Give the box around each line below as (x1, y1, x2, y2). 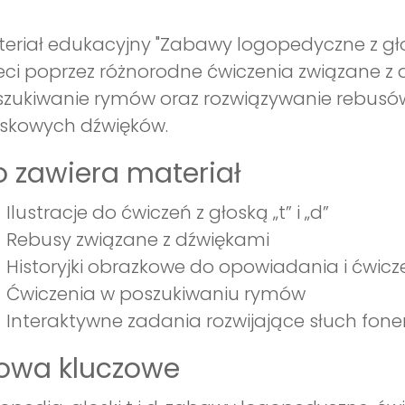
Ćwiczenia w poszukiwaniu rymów (6, 281, 306, 307)
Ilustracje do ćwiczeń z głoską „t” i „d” (6, 200, 329, 226)
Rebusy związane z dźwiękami (6, 227, 269, 253)
